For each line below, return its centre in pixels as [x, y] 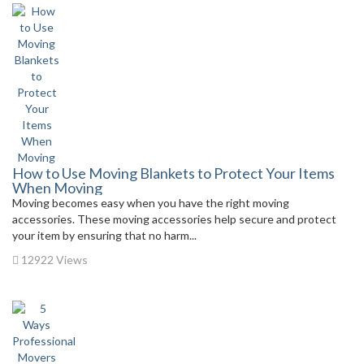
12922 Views [53, 260]
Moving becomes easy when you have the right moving [151, 203]
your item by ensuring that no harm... [104, 235]
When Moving [57, 188]
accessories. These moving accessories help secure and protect [174, 219]
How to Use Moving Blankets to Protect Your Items [173, 173]
